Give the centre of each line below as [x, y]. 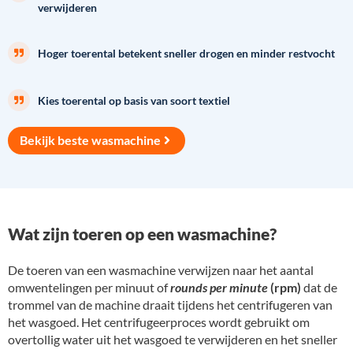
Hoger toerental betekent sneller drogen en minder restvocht [186, 53]
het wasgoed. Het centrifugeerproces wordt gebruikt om [159, 321]
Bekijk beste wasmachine [90, 140]
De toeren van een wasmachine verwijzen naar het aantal [161, 269]
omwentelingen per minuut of [89, 287]
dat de [319, 287]
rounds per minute [219, 287]
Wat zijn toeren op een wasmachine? [142, 233]
